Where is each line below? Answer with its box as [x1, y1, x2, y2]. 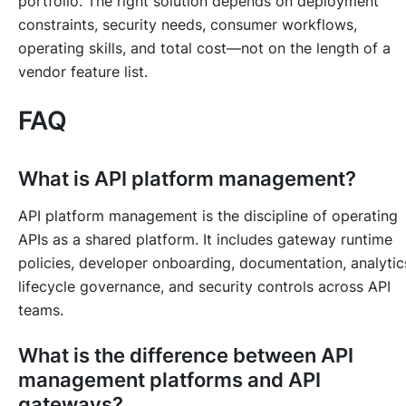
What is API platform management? [18, 166, 356, 190]
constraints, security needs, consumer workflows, [18, 15, 357, 34]
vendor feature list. [18, 63, 148, 82]
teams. [18, 300, 63, 319]
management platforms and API [18, 367, 321, 391]
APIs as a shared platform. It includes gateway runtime [18, 229, 392, 248]
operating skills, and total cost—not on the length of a [18, 39, 391, 58]
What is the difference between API [18, 343, 353, 367]
